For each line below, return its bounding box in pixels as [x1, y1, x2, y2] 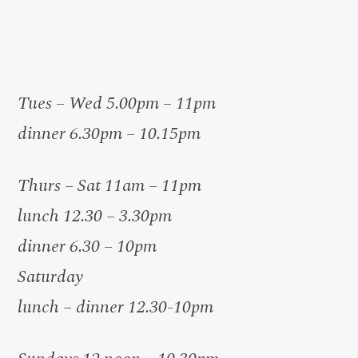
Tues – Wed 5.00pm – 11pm [18, 89, 217, 117]
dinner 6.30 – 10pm [18, 232, 157, 260]
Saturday [18, 262, 84, 290]
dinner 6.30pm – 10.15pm [18, 119, 201, 147]
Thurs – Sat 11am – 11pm [18, 171, 202, 199]
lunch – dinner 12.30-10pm [18, 292, 214, 320]
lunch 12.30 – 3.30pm [18, 201, 173, 229]
